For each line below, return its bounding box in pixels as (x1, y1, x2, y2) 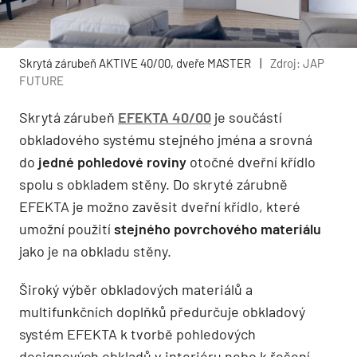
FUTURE (19, 73, 64, 88)
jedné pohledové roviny (38, 153, 186, 171)
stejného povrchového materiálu (114, 220, 321, 238)
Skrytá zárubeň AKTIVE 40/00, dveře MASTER (19, 56, 251, 71)
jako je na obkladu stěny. (19, 242, 171, 261)
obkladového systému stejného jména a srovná (19, 131, 312, 149)
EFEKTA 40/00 (118, 108, 211, 127)
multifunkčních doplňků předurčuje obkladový (19, 303, 305, 321)
